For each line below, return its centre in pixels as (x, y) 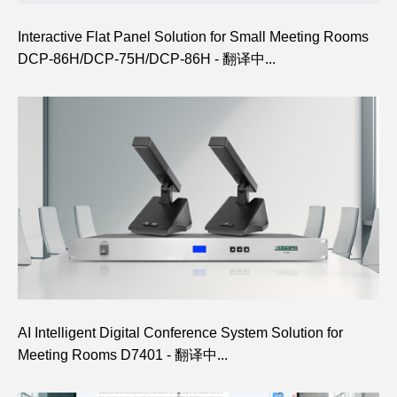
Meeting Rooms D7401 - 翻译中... (123, 355)
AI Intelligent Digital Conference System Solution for (180, 333)
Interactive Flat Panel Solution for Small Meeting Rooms (193, 36)
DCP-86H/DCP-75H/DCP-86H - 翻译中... (147, 58)
